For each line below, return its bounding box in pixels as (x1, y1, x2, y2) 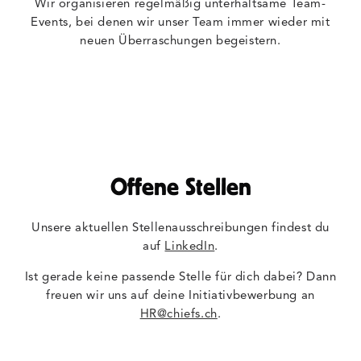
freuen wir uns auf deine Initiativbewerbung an (46, 290, 315, 302)
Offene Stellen (110, 172, 251, 200)
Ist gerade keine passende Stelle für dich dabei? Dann (24, 272, 337, 284)
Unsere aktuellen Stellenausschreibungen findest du (31, 222, 330, 234)
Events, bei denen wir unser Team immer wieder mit (31, 17, 330, 29)
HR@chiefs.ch (139, 309, 218, 321)
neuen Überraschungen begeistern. (80, 35, 281, 48)
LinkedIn (164, 241, 215, 253)
